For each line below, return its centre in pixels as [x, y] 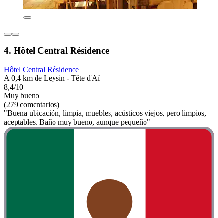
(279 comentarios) [32, 104]
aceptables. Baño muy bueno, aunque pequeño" [77, 122]
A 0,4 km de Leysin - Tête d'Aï [52, 78]
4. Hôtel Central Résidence [56, 50]
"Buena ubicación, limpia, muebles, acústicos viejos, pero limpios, [105, 113]
